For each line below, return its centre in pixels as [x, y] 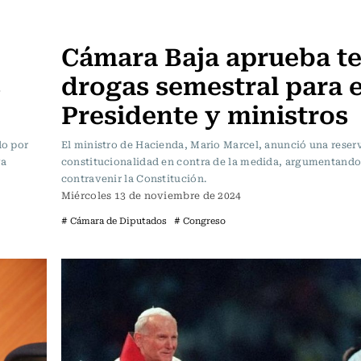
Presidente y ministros [204, 113]
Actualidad [96, 23]
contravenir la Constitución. [134, 178]
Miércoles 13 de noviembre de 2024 [151, 195]
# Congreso [199, 220]
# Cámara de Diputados [114, 220]
